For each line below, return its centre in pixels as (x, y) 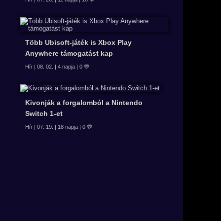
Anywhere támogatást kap (69, 53)
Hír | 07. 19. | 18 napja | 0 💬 (59, 127)
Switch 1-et (44, 114)
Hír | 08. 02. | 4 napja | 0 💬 (57, 66)
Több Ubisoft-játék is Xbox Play (78, 42)
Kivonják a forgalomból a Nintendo (84, 103)
